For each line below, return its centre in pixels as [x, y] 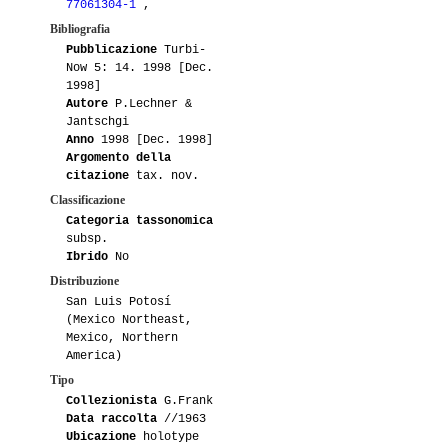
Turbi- [181, 49]
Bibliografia [80, 28]
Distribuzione [84, 280]
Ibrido [87, 256]
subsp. [87, 238]
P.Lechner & [150, 103]
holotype [167, 436]
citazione [97, 175]
